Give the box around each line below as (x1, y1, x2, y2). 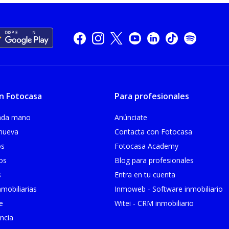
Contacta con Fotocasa (114, 126, 192, 136)
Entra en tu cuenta (114, 169, 175, 179)
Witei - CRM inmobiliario (114, 198, 194, 208)
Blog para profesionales (114, 155, 194, 165)
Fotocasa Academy (114, 141, 178, 151)
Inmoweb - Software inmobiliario (114, 184, 223, 194)
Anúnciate (114, 112, 147, 122)
